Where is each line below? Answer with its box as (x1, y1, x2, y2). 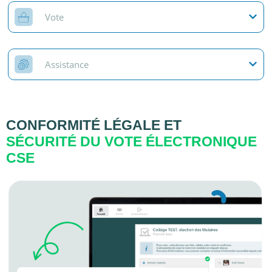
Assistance (45, 58, 89, 70)
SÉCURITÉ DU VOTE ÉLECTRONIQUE (6, 133, 257, 149)
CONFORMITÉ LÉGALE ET (6, 117, 182, 133)
